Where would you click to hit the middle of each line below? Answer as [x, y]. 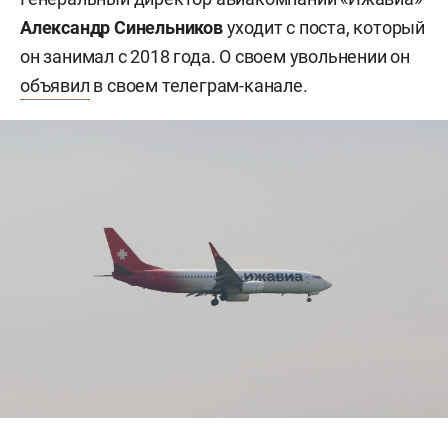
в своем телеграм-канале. [198, 85]
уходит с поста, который [324, 27]
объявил [55, 85]
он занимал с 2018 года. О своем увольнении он [215, 56]
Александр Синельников [121, 27]
